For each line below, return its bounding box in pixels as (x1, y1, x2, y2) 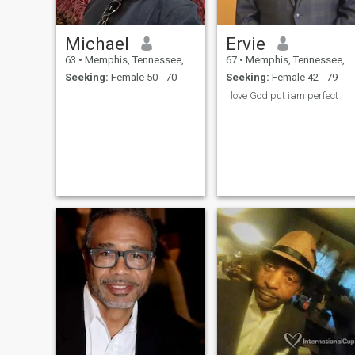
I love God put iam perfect (225, 89, 338, 101)
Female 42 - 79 (269, 71, 338, 84)
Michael (64, 32, 129, 54)
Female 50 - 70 (108, 71, 177, 84)
